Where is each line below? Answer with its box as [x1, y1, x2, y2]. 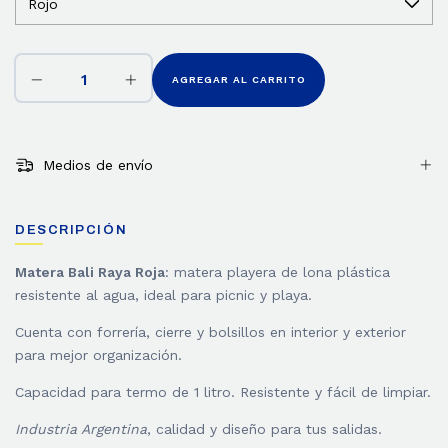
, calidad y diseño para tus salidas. [147, 420, 382, 437]
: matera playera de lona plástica [165, 263, 390, 280]
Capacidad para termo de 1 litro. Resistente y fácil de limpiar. [15, 383, 431, 400]
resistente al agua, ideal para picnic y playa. [15, 286, 312, 303]
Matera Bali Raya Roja [15, 263, 165, 280]
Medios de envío [37, 157, 153, 174]
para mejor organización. [15, 346, 182, 363]
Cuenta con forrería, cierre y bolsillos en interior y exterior [15, 323, 406, 340]
